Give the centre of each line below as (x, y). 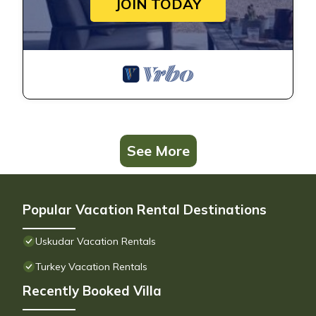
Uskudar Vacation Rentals (96, 242)
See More (158, 151)
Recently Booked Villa (92, 291)
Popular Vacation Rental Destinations (145, 210)
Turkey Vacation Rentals (91, 267)
